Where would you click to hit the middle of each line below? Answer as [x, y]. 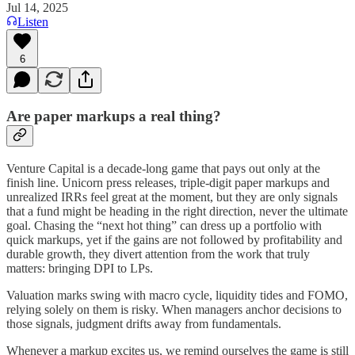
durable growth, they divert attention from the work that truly [158, 254]
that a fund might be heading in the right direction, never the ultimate [177, 211]
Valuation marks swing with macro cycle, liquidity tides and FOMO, [177, 295]
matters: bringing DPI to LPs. [80, 268]
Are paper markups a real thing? [114, 116]
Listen [33, 21]
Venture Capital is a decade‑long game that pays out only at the [163, 168]
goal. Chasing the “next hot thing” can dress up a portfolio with [164, 225]
